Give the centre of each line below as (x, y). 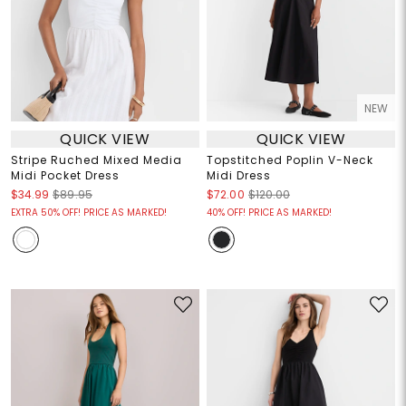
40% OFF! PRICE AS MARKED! (269, 213)
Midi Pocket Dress (65, 176)
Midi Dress (239, 176)
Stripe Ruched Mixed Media (96, 160)
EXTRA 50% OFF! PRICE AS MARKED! (88, 213)
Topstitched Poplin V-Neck (290, 160)
